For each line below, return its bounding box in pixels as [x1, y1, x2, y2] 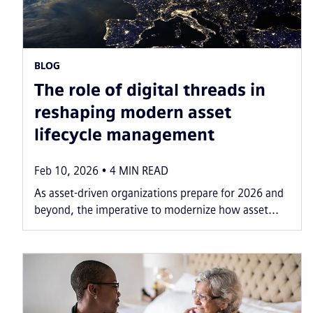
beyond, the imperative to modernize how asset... [34, 203, 279, 217]
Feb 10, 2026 [34, 163, 99, 177]
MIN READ [119, 163, 168, 177]
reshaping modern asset [34, 101, 231, 122]
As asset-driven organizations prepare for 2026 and [34, 186, 284, 200]
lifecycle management [34, 124, 214, 145]
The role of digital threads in [34, 79, 265, 100]
